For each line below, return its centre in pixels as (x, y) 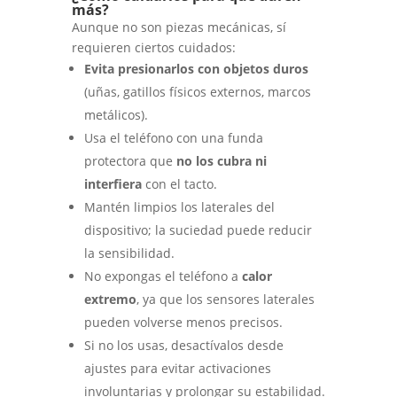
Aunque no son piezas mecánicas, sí (179, 27)
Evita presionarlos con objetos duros (196, 69)
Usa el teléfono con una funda (173, 138)
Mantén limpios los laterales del (179, 207)
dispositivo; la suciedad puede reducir (198, 230)
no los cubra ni (221, 161)
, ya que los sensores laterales (225, 300)
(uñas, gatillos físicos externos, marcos (197, 92)
